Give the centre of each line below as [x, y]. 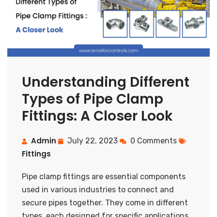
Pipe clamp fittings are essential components [104, 176]
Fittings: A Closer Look [97, 116]
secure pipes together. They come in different [105, 202]
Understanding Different [106, 82]
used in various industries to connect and [98, 189]
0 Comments [154, 140]
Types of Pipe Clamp [93, 99]
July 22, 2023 [93, 140]
